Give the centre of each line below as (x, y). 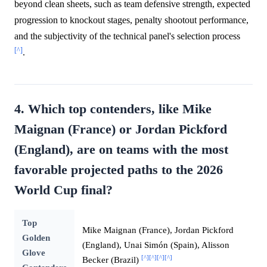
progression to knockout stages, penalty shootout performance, (131, 20)
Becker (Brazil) (111, 259)
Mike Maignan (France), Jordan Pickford (158, 229)
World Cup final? (63, 190)
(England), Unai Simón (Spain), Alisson (156, 244)
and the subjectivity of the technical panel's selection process (127, 36)
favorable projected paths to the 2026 (119, 170)
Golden (36, 237)
